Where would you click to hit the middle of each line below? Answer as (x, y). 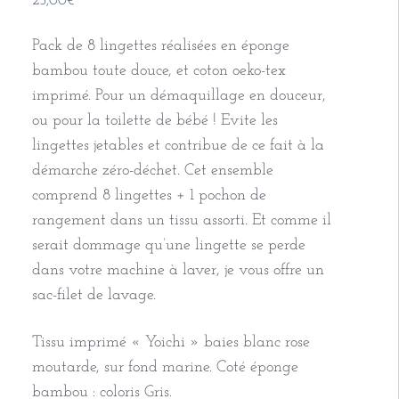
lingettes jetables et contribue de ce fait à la (178, 146)
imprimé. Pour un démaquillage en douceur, (179, 96)
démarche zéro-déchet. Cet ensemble (152, 171)
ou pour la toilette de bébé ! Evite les (155, 121)
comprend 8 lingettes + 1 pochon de (149, 196)
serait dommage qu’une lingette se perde (168, 246)
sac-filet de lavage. (94, 296)
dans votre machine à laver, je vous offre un (178, 271)
